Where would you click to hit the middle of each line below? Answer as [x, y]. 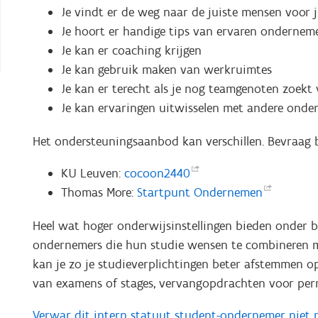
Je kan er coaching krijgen [131, 50]
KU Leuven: [92, 173]
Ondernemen [228, 192]
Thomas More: [99, 192]
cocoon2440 [157, 173]
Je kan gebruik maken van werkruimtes [166, 69]
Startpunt [165, 192]
